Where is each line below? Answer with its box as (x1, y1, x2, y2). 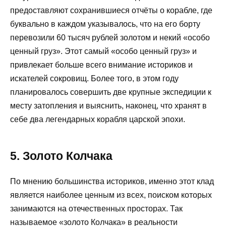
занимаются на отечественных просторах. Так (10, 204, 183, 213)
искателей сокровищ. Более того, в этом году (10, 74, 179, 83)
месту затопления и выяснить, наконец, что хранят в (10, 101, 207, 110)
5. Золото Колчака (10, 149, 112, 163)
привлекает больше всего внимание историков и (10, 61, 193, 70)
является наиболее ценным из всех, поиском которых (10, 191, 212, 200)
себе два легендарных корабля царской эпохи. (10, 115, 185, 124)
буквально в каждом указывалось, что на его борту (10, 20, 200, 29)
